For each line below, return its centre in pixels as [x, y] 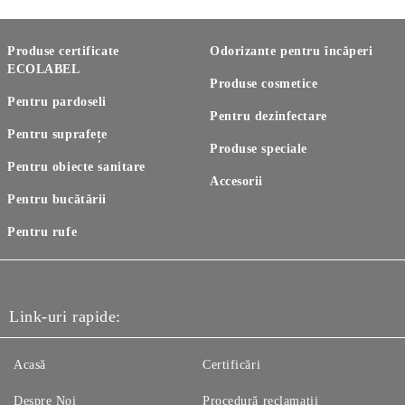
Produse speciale [259, 149]
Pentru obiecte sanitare [76, 167]
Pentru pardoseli [57, 102]
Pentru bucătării [57, 199]
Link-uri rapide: [65, 316]
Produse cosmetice [264, 84]
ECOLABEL [44, 69]
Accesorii [237, 181]
